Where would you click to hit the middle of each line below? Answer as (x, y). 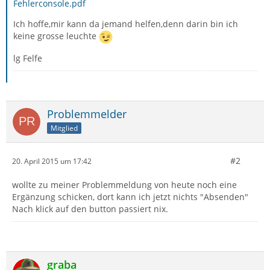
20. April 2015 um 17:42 (52, 161)
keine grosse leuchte (56, 36)
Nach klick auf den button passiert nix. (90, 209)
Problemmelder (87, 114)
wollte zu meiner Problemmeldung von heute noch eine (124, 185)
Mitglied (64, 128)
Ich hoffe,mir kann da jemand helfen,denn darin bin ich (126, 24)
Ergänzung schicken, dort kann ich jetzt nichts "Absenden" (130, 197)
